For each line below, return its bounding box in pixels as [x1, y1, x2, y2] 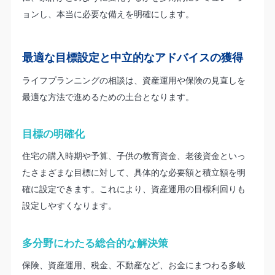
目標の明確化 [21, 126, 85, 141]
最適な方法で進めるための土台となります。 [21, 90, 194, 103]
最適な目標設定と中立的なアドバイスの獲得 [21, 49, 243, 64]
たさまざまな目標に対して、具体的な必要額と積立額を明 [21, 166, 246, 179]
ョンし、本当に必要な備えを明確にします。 [21, 7, 194, 20]
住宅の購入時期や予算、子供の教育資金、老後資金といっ [21, 150, 246, 162]
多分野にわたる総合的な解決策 [21, 235, 168, 250]
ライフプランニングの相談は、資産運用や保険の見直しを [21, 74, 246, 86]
